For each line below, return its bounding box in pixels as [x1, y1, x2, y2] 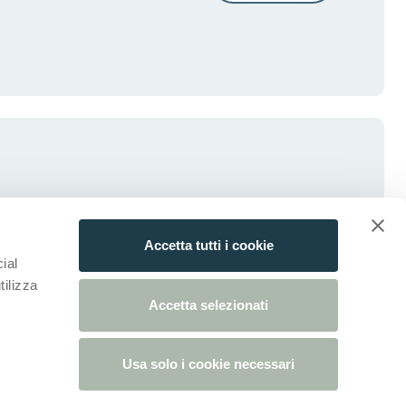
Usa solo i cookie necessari [122, 356, 295, 372]
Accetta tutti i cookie [143, 237, 274, 253]
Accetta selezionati [149, 296, 268, 313]
